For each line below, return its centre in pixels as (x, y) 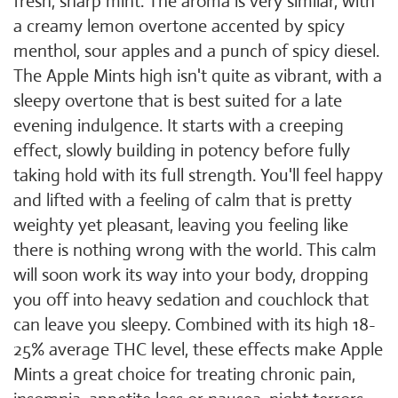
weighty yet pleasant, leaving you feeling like (181, 225)
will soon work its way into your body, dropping (191, 275)
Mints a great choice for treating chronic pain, (184, 374)
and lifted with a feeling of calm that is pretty (183, 200)
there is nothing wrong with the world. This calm (195, 250)
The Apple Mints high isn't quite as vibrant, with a (198, 76)
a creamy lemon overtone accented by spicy (179, 26)
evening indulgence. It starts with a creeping (179, 126)
